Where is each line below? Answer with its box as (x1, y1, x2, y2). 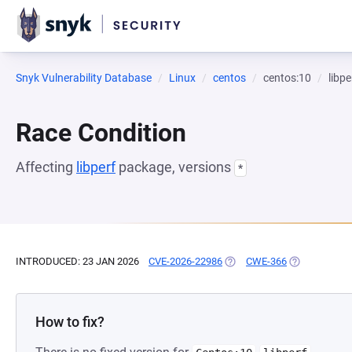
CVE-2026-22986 (148, 255, 222, 267)
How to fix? (35, 313, 104, 330)
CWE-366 (246, 255, 287, 267)
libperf (76, 159, 115, 175)
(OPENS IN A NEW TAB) (222, 255, 330, 267)
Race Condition (16, 118, 186, 148)
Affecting (16, 159, 76, 175)
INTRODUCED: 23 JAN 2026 (16, 255, 139, 267)
